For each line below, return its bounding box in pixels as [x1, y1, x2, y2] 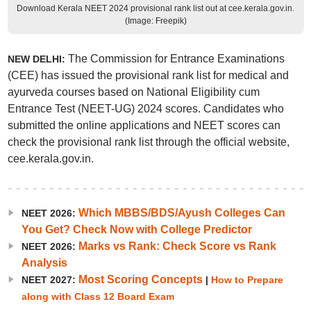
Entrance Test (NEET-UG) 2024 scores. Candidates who [7, 103, 284, 115]
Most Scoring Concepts [78, 274, 203, 285]
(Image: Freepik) [124, 16, 187, 26]
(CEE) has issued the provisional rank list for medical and [7, 69, 289, 81]
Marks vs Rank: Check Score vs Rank [78, 240, 276, 252]
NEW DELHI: [7, 53, 68, 65]
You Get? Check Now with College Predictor [21, 224, 252, 235]
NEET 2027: [21, 274, 78, 285]
